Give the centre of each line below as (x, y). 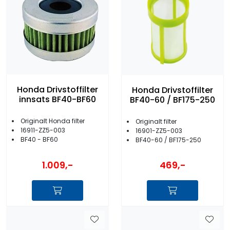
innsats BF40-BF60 (57, 100)
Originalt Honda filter (53, 121)
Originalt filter (156, 121)
